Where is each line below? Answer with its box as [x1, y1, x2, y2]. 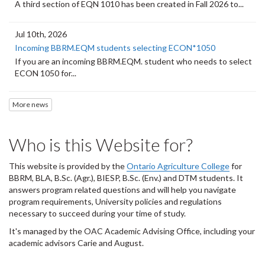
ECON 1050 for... [15, 68, 76, 79]
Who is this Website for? [9, 133, 193, 155]
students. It [199, 172, 243, 183]
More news [12, 99, 49, 109]
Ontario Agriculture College [127, 160, 230, 171]
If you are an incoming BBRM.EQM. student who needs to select [15, 56, 252, 67]
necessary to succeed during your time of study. [9, 208, 186, 218]
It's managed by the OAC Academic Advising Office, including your [9, 225, 255, 236]
